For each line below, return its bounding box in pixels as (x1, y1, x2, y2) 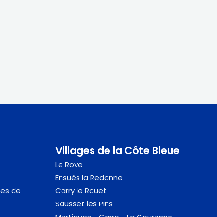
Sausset (55, 198, 85, 209)
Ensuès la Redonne (55, 172, 123, 183)
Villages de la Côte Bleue (55, 143, 180, 157)
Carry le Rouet (55, 185, 107, 196)
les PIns (84, 198, 113, 209)
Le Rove (55, 159, 83, 170)
